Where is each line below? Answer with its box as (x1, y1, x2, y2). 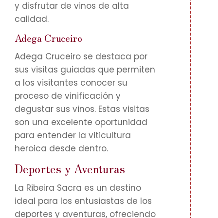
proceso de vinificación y (15, 90, 121, 102)
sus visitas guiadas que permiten (15, 64, 155, 75)
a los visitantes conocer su (15, 77, 127, 89)
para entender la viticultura (15, 129, 131, 141)
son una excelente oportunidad (15, 116, 147, 128)
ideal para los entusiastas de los (15, 195, 152, 207)
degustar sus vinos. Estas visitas (15, 103, 149, 115)
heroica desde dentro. (15, 143, 108, 154)
